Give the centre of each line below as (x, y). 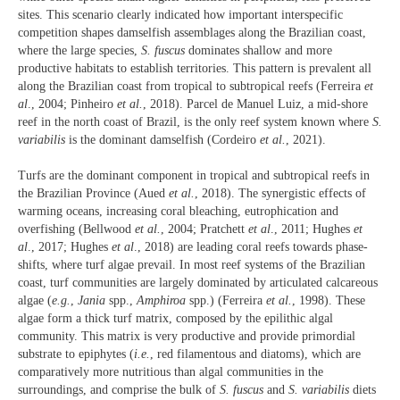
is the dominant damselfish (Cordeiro (162, 139)
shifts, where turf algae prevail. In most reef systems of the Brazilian (192, 265)
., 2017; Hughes (70, 247)
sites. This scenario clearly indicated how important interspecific (180, 14)
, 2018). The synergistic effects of (280, 194)
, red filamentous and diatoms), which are (255, 354)
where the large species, (79, 50)
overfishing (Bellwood (76, 229)
